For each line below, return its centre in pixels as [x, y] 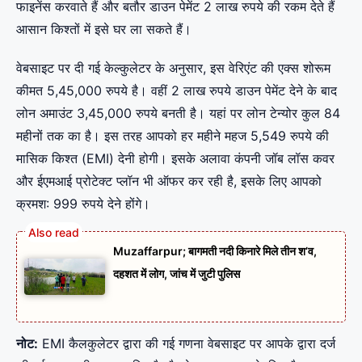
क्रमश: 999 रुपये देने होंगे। [83, 203]
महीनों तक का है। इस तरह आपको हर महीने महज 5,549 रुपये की [173, 135]
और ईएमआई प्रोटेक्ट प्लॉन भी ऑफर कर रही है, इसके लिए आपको [169, 181]
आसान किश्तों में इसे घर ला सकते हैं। [104, 29]
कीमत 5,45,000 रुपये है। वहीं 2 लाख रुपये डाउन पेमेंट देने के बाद [177, 90]
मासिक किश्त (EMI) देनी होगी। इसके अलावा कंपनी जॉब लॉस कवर [175, 158]
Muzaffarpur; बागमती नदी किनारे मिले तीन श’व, [215, 250]
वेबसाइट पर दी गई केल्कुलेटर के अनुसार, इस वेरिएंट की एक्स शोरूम [173, 67]
